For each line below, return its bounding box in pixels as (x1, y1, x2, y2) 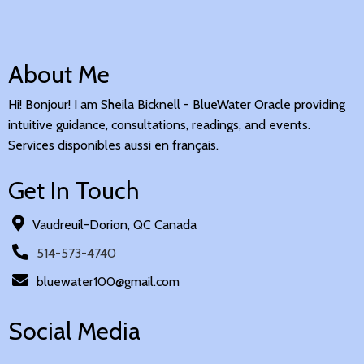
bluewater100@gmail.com (37, 273, 180, 289)
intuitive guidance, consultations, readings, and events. (8, 116, 310, 132)
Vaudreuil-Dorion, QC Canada (32, 216, 197, 232)
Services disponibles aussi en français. (8, 136, 219, 153)
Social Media (8, 315, 141, 346)
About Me (8, 58, 110, 89)
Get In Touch (8, 175, 139, 206)
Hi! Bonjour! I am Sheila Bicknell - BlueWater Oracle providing (8, 96, 345, 112)
